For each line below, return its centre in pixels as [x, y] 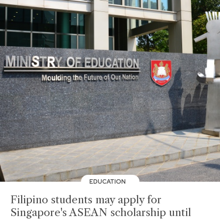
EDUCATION [108, 181]
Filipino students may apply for [86, 200]
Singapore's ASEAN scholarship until [101, 212]
